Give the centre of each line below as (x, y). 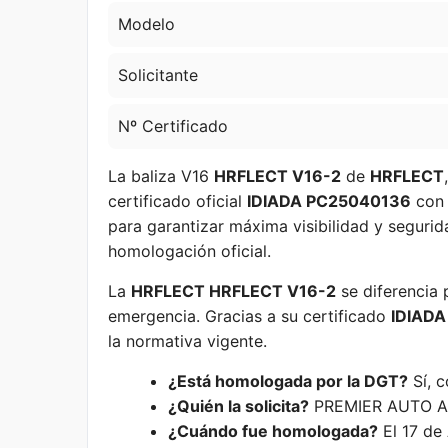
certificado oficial (177, 201)
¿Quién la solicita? (238, 406)
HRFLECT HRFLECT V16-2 (233, 291)
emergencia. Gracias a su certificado (249, 316)
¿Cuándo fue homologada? (273, 431)
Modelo (146, 24)
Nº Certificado (173, 126)
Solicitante (158, 75)
